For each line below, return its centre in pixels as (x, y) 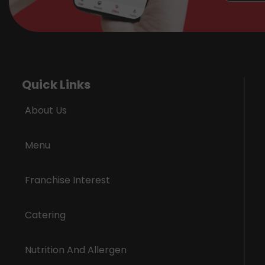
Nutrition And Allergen (76, 250)
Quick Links (56, 84)
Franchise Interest (67, 180)
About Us (46, 110)
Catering (45, 215)
